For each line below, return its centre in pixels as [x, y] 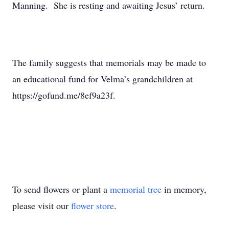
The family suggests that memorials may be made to [109, 62]
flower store [93, 205]
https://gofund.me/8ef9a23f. [64, 95]
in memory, [184, 189]
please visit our [42, 205]
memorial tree [136, 189]
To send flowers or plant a [61, 189]
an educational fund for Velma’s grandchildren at [102, 79]
